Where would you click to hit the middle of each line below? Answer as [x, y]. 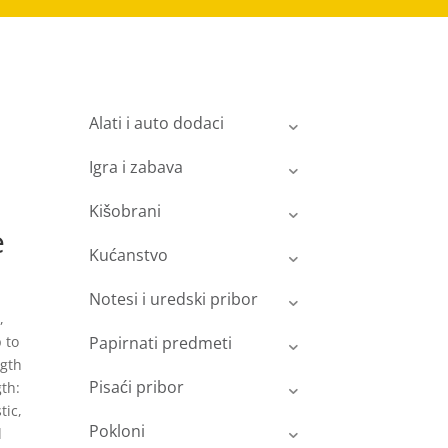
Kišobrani [125, 211]
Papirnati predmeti [161, 343]
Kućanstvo [129, 255]
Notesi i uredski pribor [174, 299]
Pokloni [117, 431]
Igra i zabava [136, 167]
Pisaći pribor [137, 387]
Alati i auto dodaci [157, 123]
